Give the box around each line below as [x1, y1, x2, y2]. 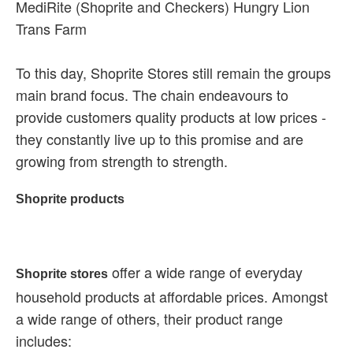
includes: [16, 330, 72, 351]
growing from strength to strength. [16, 150, 228, 171]
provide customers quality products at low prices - [16, 106, 326, 127]
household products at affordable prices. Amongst [16, 286, 328, 307]
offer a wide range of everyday [108, 262, 303, 282]
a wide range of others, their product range [16, 308, 283, 329]
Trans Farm [16, 18, 87, 39]
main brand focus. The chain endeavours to [16, 84, 288, 105]
